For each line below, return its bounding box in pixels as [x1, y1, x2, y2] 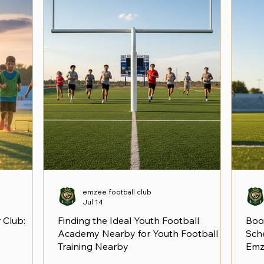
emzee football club [82, 187, 151, 196]
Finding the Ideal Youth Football [58, 214, 199, 226]
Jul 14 [82, 197, 103, 206]
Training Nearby [58, 240, 128, 252]
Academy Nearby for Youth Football [58, 227, 218, 239]
